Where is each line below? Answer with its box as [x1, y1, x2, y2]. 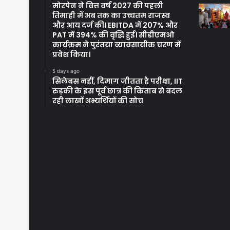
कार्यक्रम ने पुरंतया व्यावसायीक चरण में [52, 40, 181, 50]
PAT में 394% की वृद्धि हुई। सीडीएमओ [52, 30, 174, 41]
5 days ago [52, 68, 80, 74]
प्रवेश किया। [52, 49, 90, 60]
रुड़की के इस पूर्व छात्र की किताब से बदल [52, 86, 182, 97]
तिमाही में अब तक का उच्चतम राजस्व [52, 10, 170, 21]
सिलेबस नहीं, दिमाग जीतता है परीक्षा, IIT [52, 76, 183, 87]
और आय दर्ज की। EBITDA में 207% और [52, 20, 178, 31]
